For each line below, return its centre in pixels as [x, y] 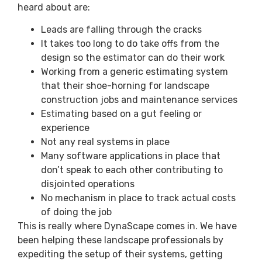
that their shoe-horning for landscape [125, 86]
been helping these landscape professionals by [120, 240]
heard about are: [54, 7]
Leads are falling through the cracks [121, 30]
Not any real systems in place [105, 142]
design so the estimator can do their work [133, 58]
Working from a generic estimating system [135, 72]
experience [65, 128]
